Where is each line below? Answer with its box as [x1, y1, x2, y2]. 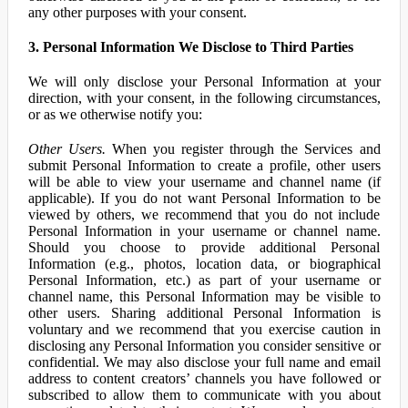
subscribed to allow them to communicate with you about [27, 387, 381, 403]
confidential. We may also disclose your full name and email [27, 354, 381, 370]
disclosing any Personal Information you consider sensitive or [27, 338, 381, 353]
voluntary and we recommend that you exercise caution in [27, 321, 381, 337]
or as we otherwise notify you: [27, 107, 202, 122]
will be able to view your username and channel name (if [27, 174, 381, 189]
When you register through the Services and [105, 141, 381, 157]
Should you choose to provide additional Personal [27, 240, 381, 255]
